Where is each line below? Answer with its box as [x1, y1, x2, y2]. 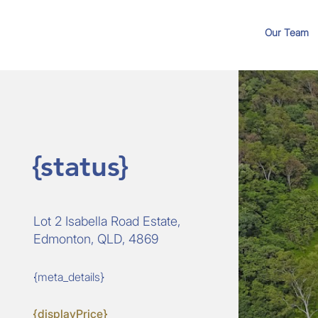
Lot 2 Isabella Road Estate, [33, 214, 180, 229]
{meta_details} [33, 270, 104, 284]
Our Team [264, 26, 309, 38]
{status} [32, 149, 128, 183]
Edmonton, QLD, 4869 [33, 231, 158, 246]
